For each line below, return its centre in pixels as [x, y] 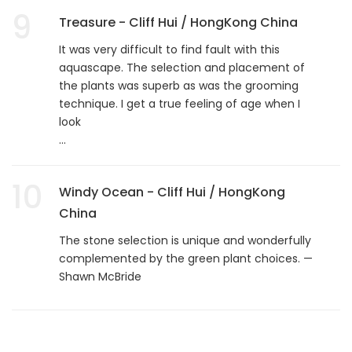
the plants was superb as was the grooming [179, 85]
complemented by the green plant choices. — [186, 258]
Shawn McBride [100, 276]
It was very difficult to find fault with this [169, 49]
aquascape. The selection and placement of [182, 67]
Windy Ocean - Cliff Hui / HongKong [172, 192]
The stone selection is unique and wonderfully [185, 240]
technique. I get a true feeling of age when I [180, 103]
